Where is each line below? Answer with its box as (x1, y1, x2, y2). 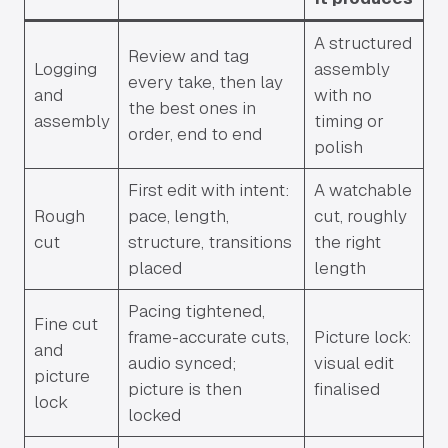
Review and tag (127, 45, 249, 68)
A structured (313, 32, 412, 55)
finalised (313, 378, 380, 401)
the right (313, 231, 381, 254)
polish (313, 136, 363, 159)
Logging (33, 58, 97, 81)
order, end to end (127, 123, 262, 146)
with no (313, 84, 372, 107)
